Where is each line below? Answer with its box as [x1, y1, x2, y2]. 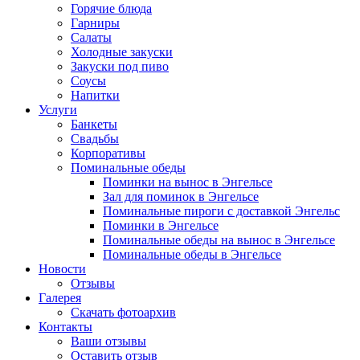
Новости [39, 262, 86, 276]
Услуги [39, 103, 77, 117]
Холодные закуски [71, 45, 173, 59]
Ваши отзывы [71, 334, 146, 349]
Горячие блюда [71, 2, 152, 16]
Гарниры [71, 16, 120, 31]
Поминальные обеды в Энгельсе [103, 247, 281, 262]
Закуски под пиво [71, 59, 169, 74]
